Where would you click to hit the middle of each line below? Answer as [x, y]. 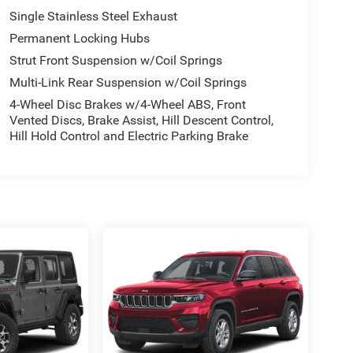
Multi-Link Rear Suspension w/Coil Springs [128, 82]
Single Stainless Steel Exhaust [93, 16]
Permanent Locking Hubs [79, 38]
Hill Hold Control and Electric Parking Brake [128, 136]
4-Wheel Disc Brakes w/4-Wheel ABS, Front [127, 104]
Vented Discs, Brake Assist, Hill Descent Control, [141, 120]
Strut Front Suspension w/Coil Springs [115, 60]
